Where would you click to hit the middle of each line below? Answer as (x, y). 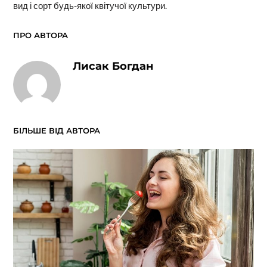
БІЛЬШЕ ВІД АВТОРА (56, 130)
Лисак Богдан (113, 66)
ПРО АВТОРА (40, 35)
